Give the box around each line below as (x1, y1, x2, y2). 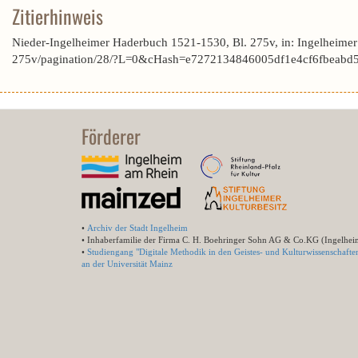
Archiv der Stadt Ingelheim (87, 223, 188, 233)
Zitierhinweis (12, 2, 103, 30)
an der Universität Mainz (82, 259, 173, 268)
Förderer (82, 121, 141, 150)
